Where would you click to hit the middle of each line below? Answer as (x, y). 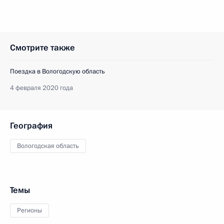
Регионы (29, 210)
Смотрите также (42, 47)
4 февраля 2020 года (41, 88)
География (31, 125)
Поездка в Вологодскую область (57, 71)
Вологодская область (48, 146)
